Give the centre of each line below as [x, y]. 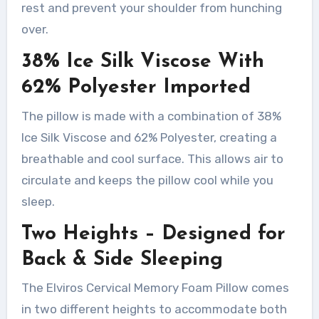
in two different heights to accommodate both [154, 309]
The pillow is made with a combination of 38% [151, 116]
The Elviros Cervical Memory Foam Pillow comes [155, 288]
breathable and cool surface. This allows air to [152, 158]
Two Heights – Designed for [153, 234]
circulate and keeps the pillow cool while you [147, 180]
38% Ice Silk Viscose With [142, 62]
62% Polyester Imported [136, 88]
